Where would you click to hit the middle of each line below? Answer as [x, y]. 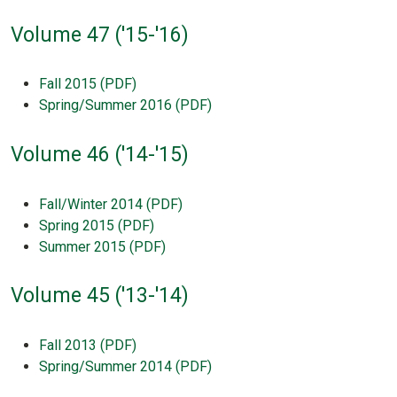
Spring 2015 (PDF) [97, 225]
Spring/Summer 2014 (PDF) [125, 366]
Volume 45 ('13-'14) [100, 296]
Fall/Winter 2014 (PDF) [111, 204]
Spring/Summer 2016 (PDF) [125, 105]
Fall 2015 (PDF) [88, 84]
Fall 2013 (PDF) [88, 346]
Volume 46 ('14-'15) [100, 155]
